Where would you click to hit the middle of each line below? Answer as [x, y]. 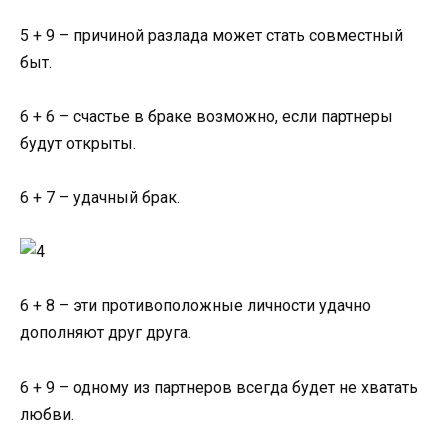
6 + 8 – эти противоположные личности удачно [195, 306]
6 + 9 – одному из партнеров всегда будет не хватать [219, 387]
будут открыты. [78, 143]
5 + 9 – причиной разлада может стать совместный [211, 35]
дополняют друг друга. [105, 333]
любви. [47, 414]
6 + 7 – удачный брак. [100, 197]
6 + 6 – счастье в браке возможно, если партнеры [206, 116]
